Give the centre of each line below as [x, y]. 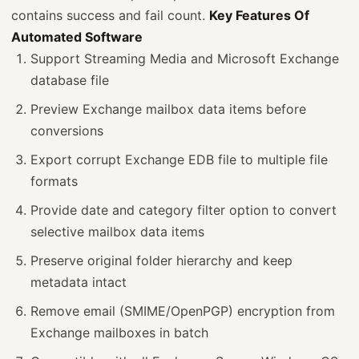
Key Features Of [259, 16]
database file [70, 81]
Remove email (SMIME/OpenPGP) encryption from [183, 311]
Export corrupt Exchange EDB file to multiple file [179, 160]
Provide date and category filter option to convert [184, 210]
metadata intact [79, 282]
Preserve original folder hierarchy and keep [161, 261]
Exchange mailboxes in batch [119, 333]
